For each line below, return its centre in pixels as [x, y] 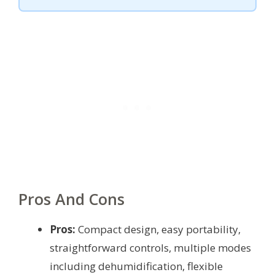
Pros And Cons [72, 199]
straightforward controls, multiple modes [150, 248]
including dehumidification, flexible [136, 266]
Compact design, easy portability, [158, 230]
